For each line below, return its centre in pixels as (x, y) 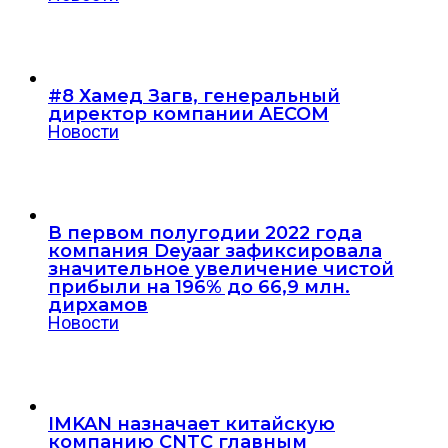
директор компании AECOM (188, 113)
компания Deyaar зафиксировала (215, 250)
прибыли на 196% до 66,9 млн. (199, 286)
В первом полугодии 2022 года (205, 232)
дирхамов (98, 304)
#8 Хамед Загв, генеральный (194, 95)
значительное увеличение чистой (221, 268)
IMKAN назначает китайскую (191, 423)
